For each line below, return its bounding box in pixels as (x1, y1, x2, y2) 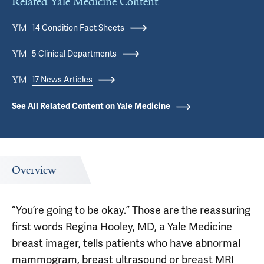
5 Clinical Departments (32, 48, 117, 59)
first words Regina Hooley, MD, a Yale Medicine (12, 220, 232, 233)
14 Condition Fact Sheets (32, 22, 124, 33)
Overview (12, 163, 56, 177)
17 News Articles (32, 74, 93, 85)
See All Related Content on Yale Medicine (12, 101, 170, 111)
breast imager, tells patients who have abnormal (12, 236, 240, 250)
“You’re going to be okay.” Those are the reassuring (12, 203, 250, 217)
